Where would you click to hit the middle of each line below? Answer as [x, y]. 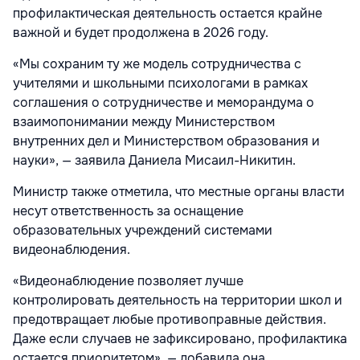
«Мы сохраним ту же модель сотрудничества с [157, 64]
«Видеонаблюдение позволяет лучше [128, 281]
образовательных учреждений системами [143, 231]
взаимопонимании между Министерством [144, 122]
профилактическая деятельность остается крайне [168, 14]
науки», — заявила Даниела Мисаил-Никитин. [154, 161]
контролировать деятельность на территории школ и [178, 301]
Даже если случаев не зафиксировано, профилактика [180, 339]
